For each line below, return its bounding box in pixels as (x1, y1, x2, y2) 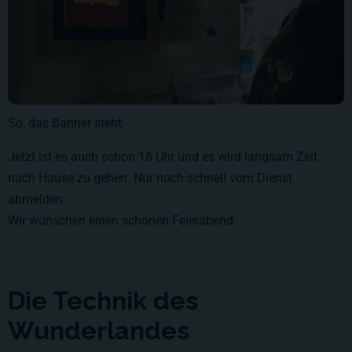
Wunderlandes (8, 315, 189, 345)
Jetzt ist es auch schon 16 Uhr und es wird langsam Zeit (8, 148, 317, 164)
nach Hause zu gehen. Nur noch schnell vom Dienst (8, 170, 292, 185)
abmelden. (8, 191, 66, 207)
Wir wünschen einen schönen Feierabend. (8, 212, 236, 228)
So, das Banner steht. (8, 115, 125, 130)
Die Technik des (8, 285, 198, 315)
